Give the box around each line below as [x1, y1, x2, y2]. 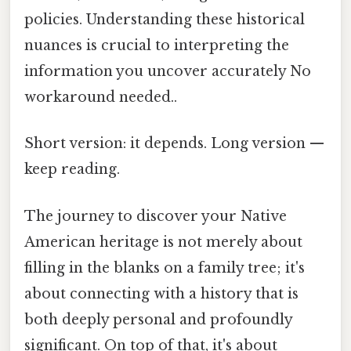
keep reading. [24, 161, 120, 179]
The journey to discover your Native [24, 207, 287, 225]
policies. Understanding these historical [24, 11, 305, 29]
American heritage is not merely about [24, 233, 302, 251]
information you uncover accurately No [24, 63, 311, 81]
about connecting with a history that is [24, 284, 299, 302]
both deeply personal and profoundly [24, 310, 292, 328]
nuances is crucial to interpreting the [24, 37, 289, 55]
